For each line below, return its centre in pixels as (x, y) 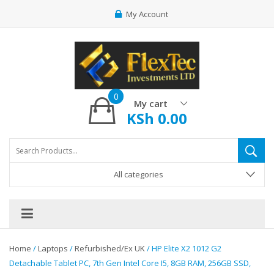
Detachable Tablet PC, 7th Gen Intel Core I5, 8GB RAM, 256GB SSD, (130, 263)
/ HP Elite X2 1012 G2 (183, 248)
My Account (147, 14)
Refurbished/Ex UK (110, 248)
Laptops (53, 248)
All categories (139, 174)
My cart (150, 103)
